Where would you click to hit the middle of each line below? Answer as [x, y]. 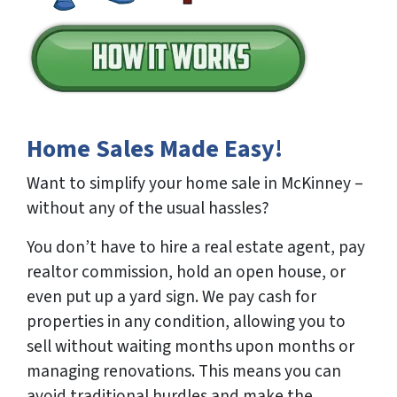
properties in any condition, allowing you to [186, 322]
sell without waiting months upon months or [191, 347]
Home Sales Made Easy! [155, 149]
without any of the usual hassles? [148, 209]
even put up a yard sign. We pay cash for [171, 297]
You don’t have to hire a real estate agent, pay [196, 248]
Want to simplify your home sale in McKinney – [195, 184]
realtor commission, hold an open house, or [186, 272]
